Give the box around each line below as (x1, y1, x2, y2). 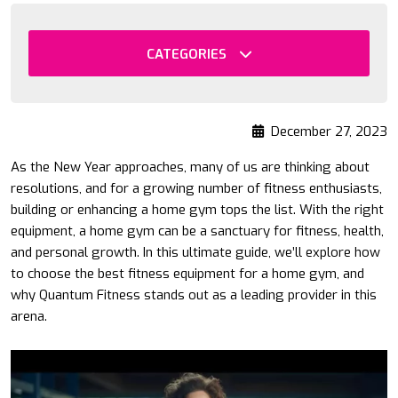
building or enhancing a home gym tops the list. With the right (11, 201, 384, 219)
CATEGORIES (146, 45, 230, 64)
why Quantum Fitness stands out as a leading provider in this (11, 286, 377, 305)
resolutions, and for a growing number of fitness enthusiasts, (11, 179, 382, 198)
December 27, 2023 (271, 123, 387, 141)
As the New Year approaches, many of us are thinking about (11, 158, 370, 177)
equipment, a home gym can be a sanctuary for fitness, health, (11, 222, 384, 241)
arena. (11, 307, 47, 326)
